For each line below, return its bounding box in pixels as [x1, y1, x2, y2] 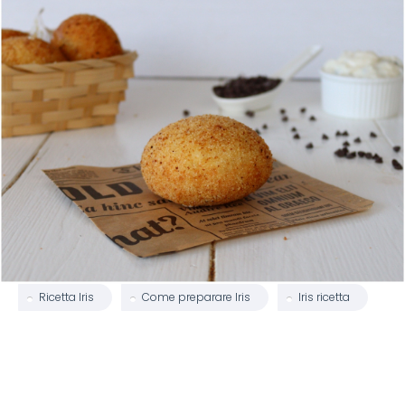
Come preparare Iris [142, 291, 250, 304]
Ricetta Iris [39, 291, 94, 304]
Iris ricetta [298, 291, 350, 304]
